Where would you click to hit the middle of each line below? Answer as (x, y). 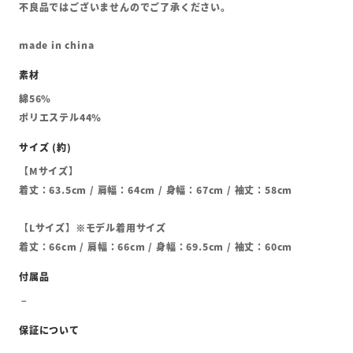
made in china (57, 45)
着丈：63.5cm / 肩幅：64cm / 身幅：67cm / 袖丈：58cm (156, 190)
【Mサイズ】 (49, 171)
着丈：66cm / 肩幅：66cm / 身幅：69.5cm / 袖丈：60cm (156, 247)
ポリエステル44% (61, 117)
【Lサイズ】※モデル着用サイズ (93, 228)
